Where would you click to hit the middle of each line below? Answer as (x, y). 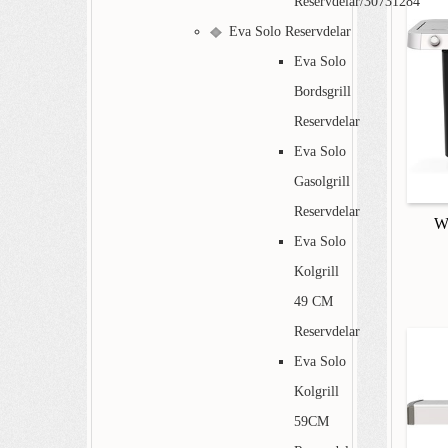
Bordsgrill (322, 91)
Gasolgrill (322, 181)
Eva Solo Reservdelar (290, 31)
